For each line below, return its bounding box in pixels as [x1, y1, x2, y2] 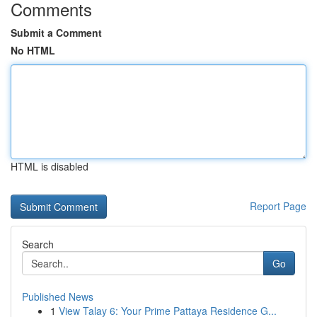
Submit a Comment [11, 25, 102, 40]
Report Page [250, 199, 306, 213]
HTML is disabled [11, 159, 88, 173]
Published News [22, 289, 93, 304]
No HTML [11, 43, 55, 57]
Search [22, 237, 54, 251]
